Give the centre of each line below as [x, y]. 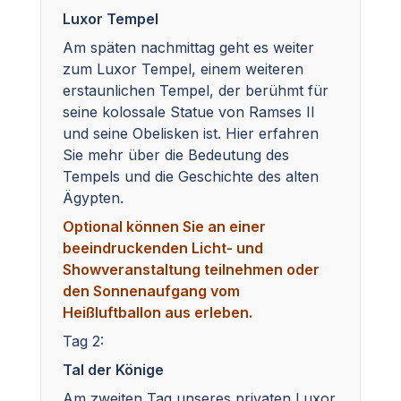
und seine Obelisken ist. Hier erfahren [191, 133]
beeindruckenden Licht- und [163, 247]
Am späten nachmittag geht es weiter [188, 47]
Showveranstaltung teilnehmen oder [191, 269]
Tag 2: [83, 341]
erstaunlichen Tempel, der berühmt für [196, 90]
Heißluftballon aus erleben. [158, 312]
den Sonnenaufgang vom [151, 290]
